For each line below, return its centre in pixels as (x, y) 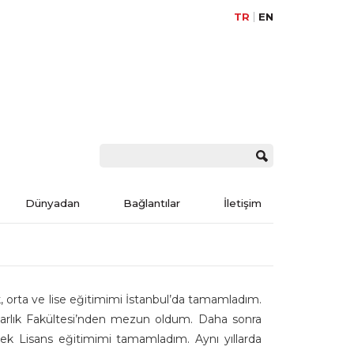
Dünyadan (53, 203)
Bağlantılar (152, 203)
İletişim (243, 203)
